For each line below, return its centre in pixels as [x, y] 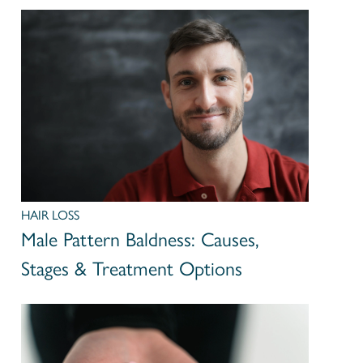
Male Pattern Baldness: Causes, [141, 239]
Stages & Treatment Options [132, 268]
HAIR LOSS [51, 215]
